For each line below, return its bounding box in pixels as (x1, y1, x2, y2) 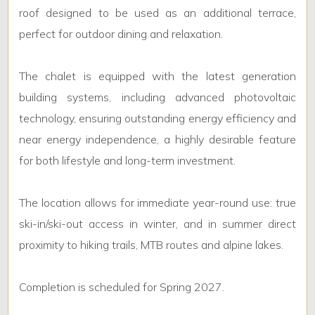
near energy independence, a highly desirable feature (19, 132, 296, 147)
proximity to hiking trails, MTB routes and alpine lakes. (19, 238, 284, 252)
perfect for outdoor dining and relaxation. (19, 27, 224, 41)
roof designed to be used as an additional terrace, (19, 6, 296, 20)
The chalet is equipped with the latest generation (19, 69, 296, 84)
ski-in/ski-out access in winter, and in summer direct (19, 217, 296, 231)
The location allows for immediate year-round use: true (19, 195, 296, 210)
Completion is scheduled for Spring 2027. (19, 280, 225, 295)
